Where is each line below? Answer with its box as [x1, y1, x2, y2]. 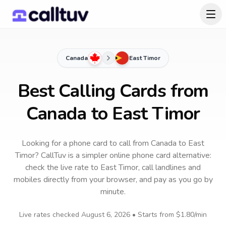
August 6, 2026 [81, 210, 130, 219]
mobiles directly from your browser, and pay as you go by [13, 174, 213, 185]
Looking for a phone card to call [22, 138, 131, 149]
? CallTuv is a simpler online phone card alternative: [34, 150, 211, 161]
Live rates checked [19, 210, 81, 219]
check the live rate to [25, 162, 100, 173]
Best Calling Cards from [17, 79, 209, 103]
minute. [100, 186, 126, 197]
